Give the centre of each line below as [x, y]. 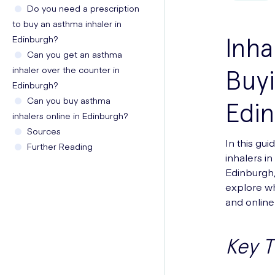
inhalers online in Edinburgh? [70, 115]
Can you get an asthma [75, 54]
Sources [44, 131]
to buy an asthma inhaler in [67, 23]
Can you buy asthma [69, 100]
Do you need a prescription [83, 8]
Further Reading [60, 146]
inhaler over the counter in [66, 69]
